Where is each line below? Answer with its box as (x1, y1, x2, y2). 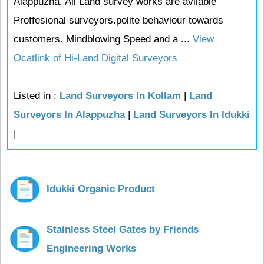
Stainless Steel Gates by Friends (47, 224, 199, 235)
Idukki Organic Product (47, 183, 155, 194)
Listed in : (14, 90, 60, 101)
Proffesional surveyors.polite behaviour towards (14, 15, 223, 26)
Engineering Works (47, 243, 136, 254)
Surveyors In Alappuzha (14, 109, 125, 120)
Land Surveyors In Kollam (60, 90, 181, 101)
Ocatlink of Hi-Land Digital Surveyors (14, 52, 177, 64)
